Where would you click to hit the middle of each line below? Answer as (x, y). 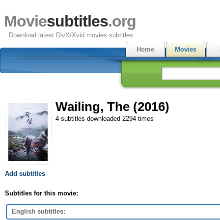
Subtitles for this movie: (41, 193)
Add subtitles (25, 173)
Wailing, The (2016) (112, 107)
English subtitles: (39, 211)
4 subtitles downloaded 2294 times (104, 119)
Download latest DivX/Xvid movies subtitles (71, 35)
